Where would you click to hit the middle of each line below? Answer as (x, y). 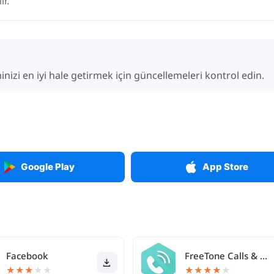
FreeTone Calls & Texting (263, 256)
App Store (225, 167)
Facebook (27, 256)
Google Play (48, 167)
